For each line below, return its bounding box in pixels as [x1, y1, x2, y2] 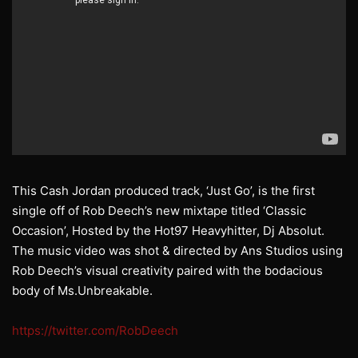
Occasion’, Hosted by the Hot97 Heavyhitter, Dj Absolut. [12, 223, 324, 239]
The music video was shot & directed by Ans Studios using [12, 243, 343, 259]
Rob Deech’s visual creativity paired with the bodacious [12, 263, 323, 279]
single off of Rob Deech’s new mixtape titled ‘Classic [12, 203, 306, 219]
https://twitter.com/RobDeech [12, 323, 178, 339]
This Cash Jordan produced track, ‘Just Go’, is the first [12, 183, 315, 199]
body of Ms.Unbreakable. [12, 283, 153, 299]
